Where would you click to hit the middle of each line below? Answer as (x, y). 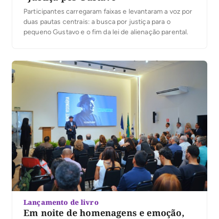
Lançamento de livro (61, 202)
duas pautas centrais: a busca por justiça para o (97, 22)
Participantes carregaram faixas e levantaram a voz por (108, 12)
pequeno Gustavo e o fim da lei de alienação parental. (106, 32)
